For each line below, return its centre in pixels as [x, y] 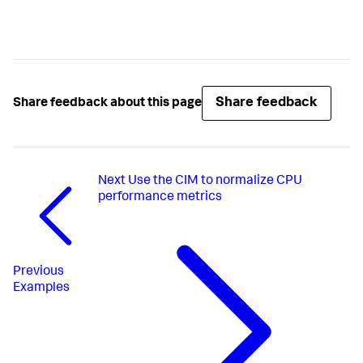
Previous [38, 273]
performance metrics [160, 198]
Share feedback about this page [107, 103]
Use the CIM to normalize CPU [216, 182]
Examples [41, 289]
